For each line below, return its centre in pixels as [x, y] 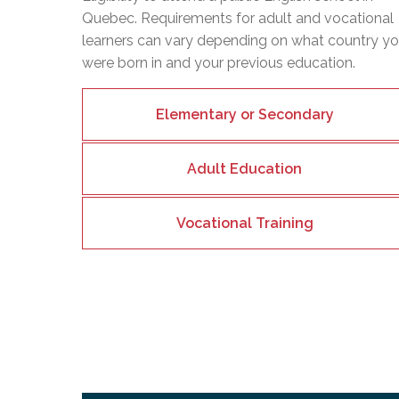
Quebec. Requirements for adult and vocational [238, 18]
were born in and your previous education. [219, 62]
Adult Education [245, 168]
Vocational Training [244, 223]
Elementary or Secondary [244, 114]
